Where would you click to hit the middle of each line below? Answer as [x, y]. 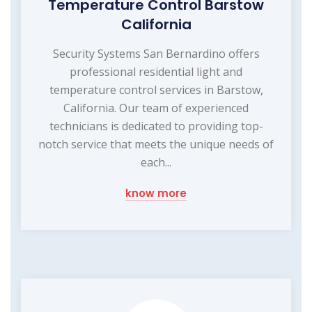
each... [156, 163]
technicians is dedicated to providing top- [156, 126]
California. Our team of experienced [156, 108]
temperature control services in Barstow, [156, 90]
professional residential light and [156, 72]
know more [156, 194]
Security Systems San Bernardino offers [156, 54]
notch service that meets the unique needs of [156, 145]
